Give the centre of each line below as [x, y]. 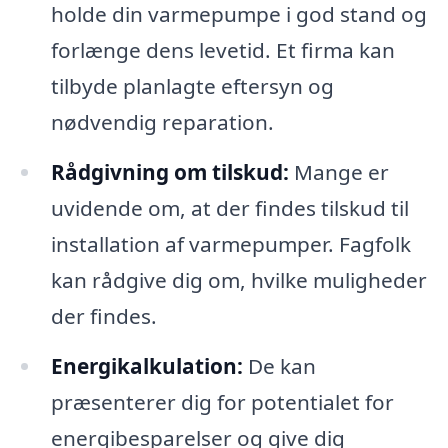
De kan [279, 366]
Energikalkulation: [146, 366]
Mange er [338, 172]
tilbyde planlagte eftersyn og [192, 86]
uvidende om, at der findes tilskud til [229, 208]
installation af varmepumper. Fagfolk [230, 244]
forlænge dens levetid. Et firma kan [222, 50]
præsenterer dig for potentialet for [222, 402]
